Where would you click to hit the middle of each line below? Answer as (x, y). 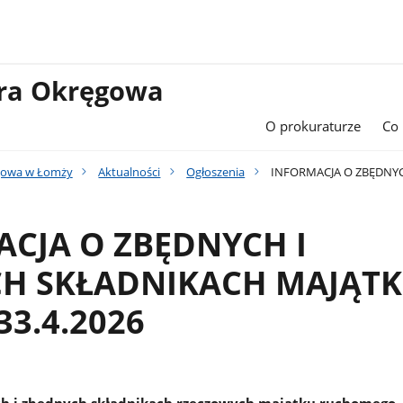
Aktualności (130, 171)
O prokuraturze (313, 126)
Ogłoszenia (216, 171)
